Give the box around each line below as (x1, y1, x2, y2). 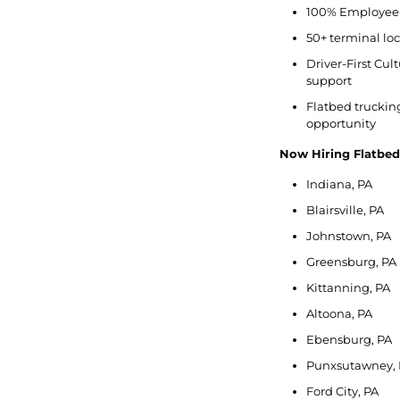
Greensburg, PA (305, 254, 396, 269)
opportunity (305, 116, 376, 130)
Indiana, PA (305, 177, 372, 191)
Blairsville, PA (305, 203, 384, 217)
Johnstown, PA (305, 229, 391, 243)
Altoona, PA (305, 306, 372, 321)
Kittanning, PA (305, 280, 390, 295)
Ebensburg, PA (305, 332, 392, 346)
